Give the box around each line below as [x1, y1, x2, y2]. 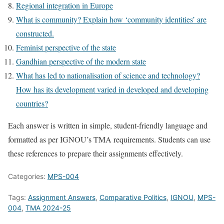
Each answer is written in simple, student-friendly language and [8, 119, 207, 130]
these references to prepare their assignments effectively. [8, 147, 183, 158]
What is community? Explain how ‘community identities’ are [16, 13, 206, 24]
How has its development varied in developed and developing [16, 83, 208, 94]
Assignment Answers [28, 192, 95, 201]
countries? [16, 97, 48, 108]
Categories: [8, 171, 47, 180]
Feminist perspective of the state [16, 41, 116, 52]
